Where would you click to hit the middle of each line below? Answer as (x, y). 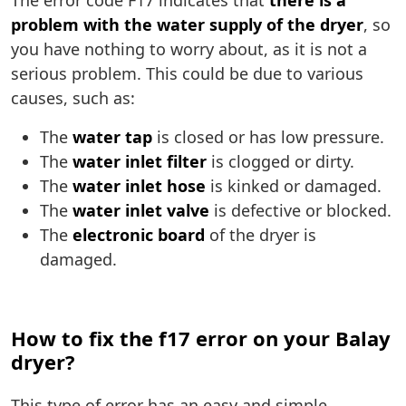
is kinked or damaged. (294, 186)
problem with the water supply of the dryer (187, 25)
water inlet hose (139, 186)
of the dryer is (261, 235)
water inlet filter (140, 162)
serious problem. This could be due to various (187, 74)
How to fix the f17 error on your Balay (201, 338)
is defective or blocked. (300, 211)
